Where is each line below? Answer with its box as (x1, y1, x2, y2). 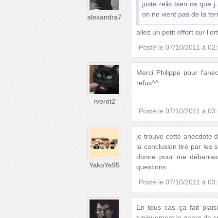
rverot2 (93, 97, 115, 106)
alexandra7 (87, 13, 122, 21)
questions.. (136, 163, 170, 171)
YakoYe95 (89, 161, 120, 169)
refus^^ (136, 79, 159, 87)
